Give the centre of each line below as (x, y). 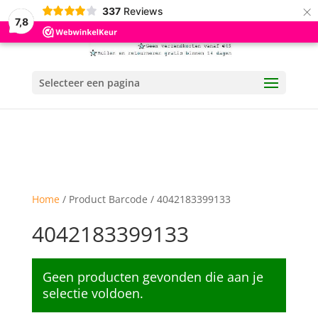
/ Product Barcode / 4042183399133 (145, 199)
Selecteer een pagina (89, 83)
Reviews (143, 11)
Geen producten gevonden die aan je (153, 277)
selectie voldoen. (93, 293)
